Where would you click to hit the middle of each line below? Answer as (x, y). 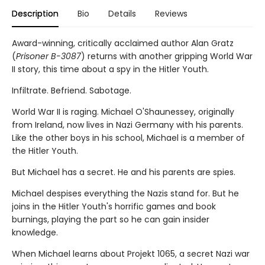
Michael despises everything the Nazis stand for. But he (125, 194)
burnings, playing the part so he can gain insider (111, 220)
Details (122, 14)
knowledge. (35, 233)
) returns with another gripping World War (167, 56)
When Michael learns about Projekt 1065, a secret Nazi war (131, 254)
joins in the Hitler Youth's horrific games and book (114, 207)
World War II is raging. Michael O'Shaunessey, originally (123, 112)
